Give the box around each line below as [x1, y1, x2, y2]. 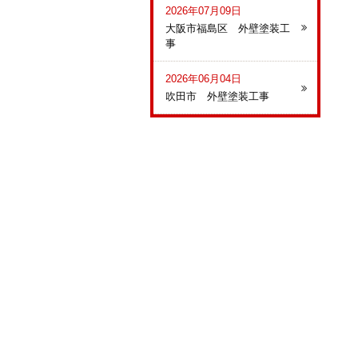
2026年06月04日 [165, 73, 241, 85]
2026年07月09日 [165, 5, 241, 17]
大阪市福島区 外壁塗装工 [165, 22, 290, 34]
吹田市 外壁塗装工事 [165, 90, 269, 102]
